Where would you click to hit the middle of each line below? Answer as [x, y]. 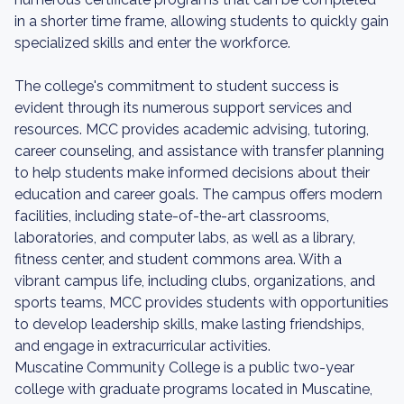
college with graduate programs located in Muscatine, [193, 389]
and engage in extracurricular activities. [142, 346]
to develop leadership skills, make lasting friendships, [189, 324]
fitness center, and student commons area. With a [178, 259]
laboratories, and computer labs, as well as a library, [185, 238]
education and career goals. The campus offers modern [198, 194]
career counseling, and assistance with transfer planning [199, 151]
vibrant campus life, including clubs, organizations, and [195, 281]
